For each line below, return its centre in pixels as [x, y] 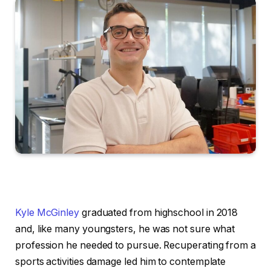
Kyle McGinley [47, 212]
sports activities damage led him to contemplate [121, 261]
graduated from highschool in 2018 [158, 212]
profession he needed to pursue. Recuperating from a [135, 245]
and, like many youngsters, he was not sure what [125, 229]
